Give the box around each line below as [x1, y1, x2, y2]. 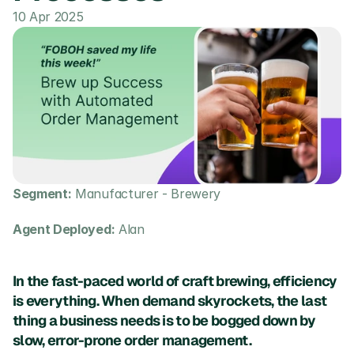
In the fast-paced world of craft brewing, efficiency [13, 272, 337, 290]
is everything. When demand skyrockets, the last [13, 292, 327, 310]
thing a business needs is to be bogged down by [13, 311, 315, 330]
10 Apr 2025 [13, 9, 84, 24]
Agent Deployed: [13, 221, 115, 237]
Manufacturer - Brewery [71, 186, 221, 201]
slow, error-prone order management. [13, 331, 254, 349]
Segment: [13, 186, 72, 201]
